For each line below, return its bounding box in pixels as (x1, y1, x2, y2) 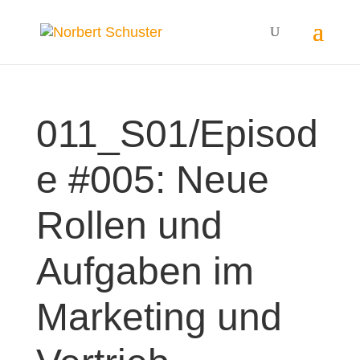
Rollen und (35, 204, 223, 247)
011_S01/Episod (35, 112, 318, 155)
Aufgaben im (35, 250, 254, 292)
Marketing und (35, 296, 282, 338)
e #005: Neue (35, 158, 269, 201)
